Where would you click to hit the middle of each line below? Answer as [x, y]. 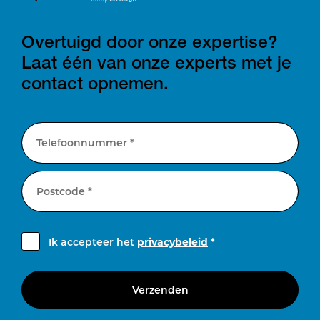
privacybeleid [172, 242]
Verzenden [160, 290]
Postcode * [64, 191]
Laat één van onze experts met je [156, 62]
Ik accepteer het [93, 242]
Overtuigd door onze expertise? [150, 41]
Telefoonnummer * [85, 142]
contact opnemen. [95, 83]
